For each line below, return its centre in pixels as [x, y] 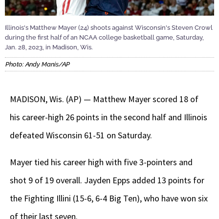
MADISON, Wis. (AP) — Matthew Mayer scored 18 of [104, 99]
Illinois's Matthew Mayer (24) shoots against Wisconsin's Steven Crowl [109, 27]
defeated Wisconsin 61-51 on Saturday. [81, 135]
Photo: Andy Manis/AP [38, 65]
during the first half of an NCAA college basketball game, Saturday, [104, 37]
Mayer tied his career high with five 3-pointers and [101, 162]
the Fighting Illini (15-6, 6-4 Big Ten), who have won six [109, 198]
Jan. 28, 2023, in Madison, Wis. [49, 47]
